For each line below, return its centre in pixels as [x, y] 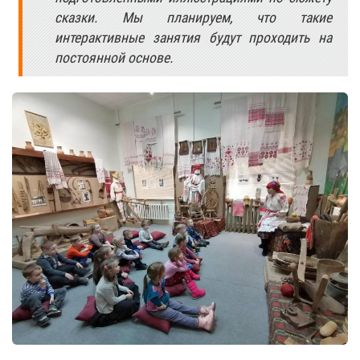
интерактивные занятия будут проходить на [193, 38]
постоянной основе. [115, 58]
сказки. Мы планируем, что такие [193, 18]
